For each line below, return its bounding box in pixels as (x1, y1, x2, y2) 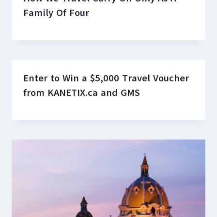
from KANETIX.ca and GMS (23, 86, 140, 99)
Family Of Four (23, 6, 89, 19)
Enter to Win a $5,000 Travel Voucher (23, 71, 189, 85)
